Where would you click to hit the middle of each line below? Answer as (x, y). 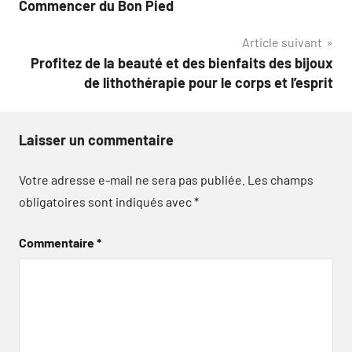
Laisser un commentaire (96, 140)
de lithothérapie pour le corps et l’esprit (209, 82)
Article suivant (282, 42)
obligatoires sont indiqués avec (106, 202)
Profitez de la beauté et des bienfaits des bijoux (182, 63)
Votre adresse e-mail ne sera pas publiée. (132, 180)
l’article (55, 30)
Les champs (280, 180)
